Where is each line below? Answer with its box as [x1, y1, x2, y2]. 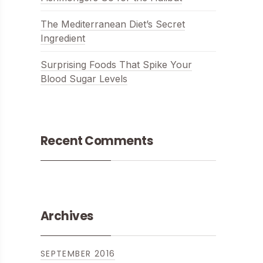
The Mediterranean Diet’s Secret [40, 18, 185, 30]
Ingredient [40, 32, 85, 44]
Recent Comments [40, 133, 153, 149]
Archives [40, 208, 93, 224]
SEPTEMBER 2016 [40, 248, 116, 259]
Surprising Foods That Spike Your [40, 59, 192, 70]
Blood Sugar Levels [40, 73, 127, 85]
